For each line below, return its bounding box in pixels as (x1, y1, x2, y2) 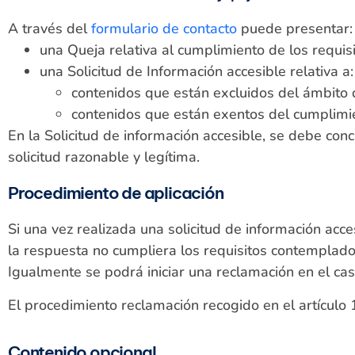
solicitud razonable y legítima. (8, 147, 200, 167)
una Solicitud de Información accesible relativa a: (40, 62, 353, 82)
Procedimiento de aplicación (8, 182, 223, 204)
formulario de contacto (91, 19, 237, 39)
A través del (8, 19, 91, 39)
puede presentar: (237, 19, 353, 39)
